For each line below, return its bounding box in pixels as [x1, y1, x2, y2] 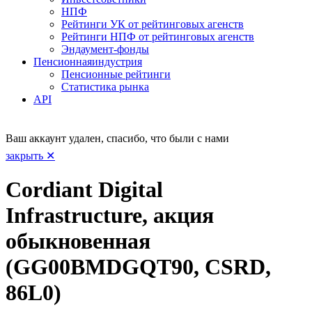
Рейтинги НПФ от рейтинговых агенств [61, 30, 254, 42]
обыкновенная [6, 228, 150, 254]
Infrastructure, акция [6, 203, 214, 228]
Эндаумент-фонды [61, 42, 149, 55]
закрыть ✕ [6, 149, 55, 162]
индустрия [92, 55, 142, 68]
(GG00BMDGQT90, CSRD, [6, 254, 271, 280]
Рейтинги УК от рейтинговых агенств [61, 17, 244, 30]
